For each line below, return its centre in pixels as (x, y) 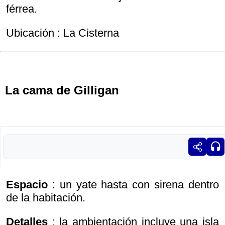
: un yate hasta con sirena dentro (136, 185)
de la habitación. (46, 198)
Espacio (27, 185)
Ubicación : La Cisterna (63, 33)
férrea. (22, 9)
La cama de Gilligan (62, 90)
